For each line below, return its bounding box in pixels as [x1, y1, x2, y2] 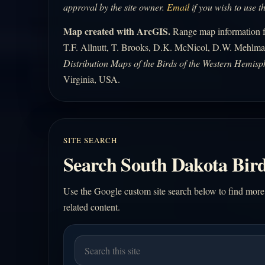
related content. [63, 201, 120, 214]
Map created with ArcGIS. [63, 24, 170, 38]
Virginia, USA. [63, 73, 120, 86]
